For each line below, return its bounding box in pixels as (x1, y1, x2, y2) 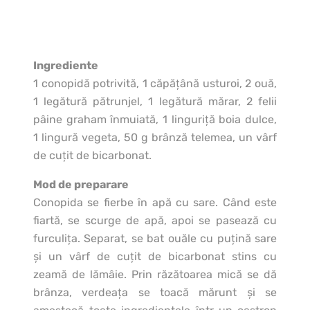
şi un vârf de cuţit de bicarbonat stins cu (33, 250, 277, 264)
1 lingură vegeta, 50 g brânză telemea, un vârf (33, 131, 277, 145)
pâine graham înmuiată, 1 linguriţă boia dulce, (33, 113, 277, 127)
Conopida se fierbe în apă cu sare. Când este (33, 196, 277, 210)
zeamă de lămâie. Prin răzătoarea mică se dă (33, 268, 277, 282)
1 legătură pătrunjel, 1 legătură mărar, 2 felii (33, 95, 277, 109)
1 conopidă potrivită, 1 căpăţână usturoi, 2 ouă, (33, 77, 277, 91)
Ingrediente (33, 59, 98, 73)
